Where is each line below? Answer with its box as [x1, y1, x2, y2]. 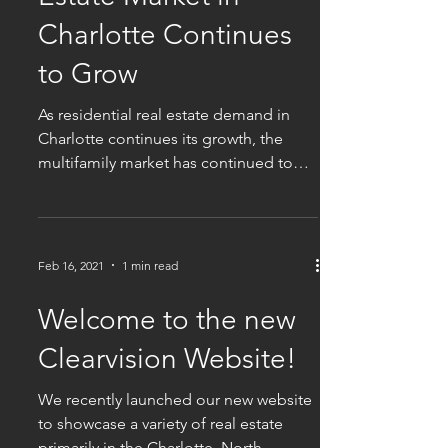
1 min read [122, 257, 178, 273]
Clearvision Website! [38, 342, 296, 375]
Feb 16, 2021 [38, 257, 104, 273]
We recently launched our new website [38, 390, 312, 409]
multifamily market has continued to [38, 153, 293, 172]
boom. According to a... [38, 177, 208, 196]
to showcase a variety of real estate [38, 414, 283, 433]
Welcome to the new [38, 303, 296, 336]
